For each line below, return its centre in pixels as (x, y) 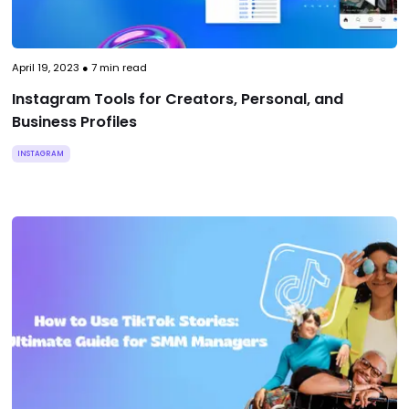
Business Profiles (74, 122)
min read (121, 68)
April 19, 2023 (45, 68)
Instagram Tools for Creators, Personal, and (177, 100)
